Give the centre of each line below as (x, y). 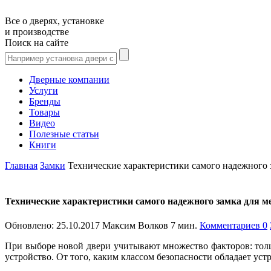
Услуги (44, 90)
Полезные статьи (64, 134)
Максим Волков (135, 225)
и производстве (37, 32)
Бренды (45, 101)
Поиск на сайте (37, 43)
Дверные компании (69, 80)
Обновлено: (31, 225)
